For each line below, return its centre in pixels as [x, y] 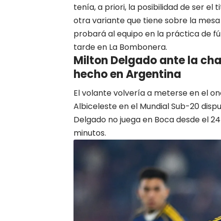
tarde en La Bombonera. [120, 47]
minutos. [91, 133]
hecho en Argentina [127, 74]
